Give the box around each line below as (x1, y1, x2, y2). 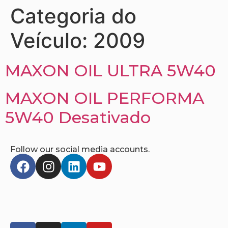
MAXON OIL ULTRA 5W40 (5, 61, 216, 80)
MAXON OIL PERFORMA (5, 88, 204, 108)
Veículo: (10, 28, 93, 53)
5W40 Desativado (5, 107, 151, 127)
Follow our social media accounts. (10, 145, 150, 154)
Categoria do (10, 4, 136, 28)
